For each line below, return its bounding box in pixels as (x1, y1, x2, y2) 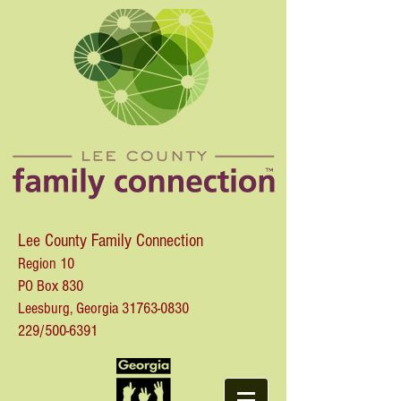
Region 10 (18, 254, 74, 273)
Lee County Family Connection (18, 231, 203, 251)
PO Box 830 (18, 277, 83, 295)
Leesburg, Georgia (18, 299, 122, 318)
